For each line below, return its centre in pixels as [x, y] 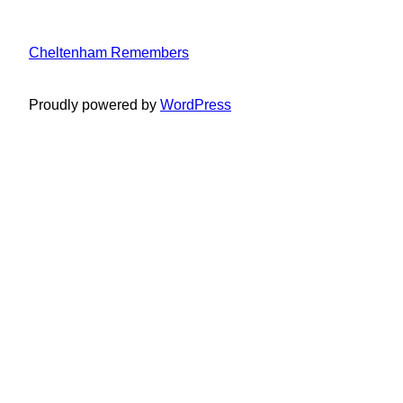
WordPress [196, 105]
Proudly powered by [94, 105]
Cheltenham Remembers [109, 52]
